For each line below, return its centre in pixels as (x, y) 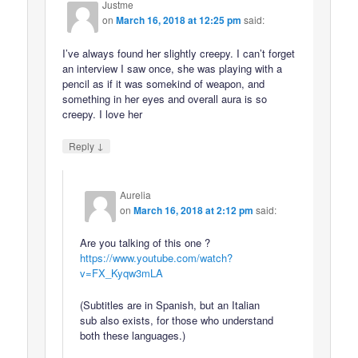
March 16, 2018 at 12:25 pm (179, 20)
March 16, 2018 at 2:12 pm (194, 210)
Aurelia (136, 194)
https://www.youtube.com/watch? (157, 258)
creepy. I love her (103, 113)
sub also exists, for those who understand (177, 320)
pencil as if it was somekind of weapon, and (164, 83)
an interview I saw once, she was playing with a (173, 68)
